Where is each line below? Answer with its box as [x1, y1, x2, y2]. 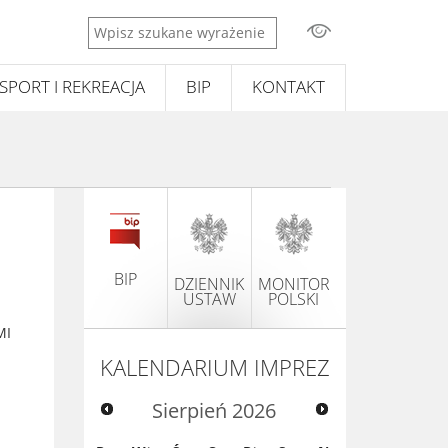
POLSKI [268, 288, 319, 310]
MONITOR [257, 273, 330, 295]
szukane [87, 36, 144, 55]
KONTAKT [252, 75, 325, 98]
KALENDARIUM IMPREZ [99, 352, 330, 382]
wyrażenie [87, 56, 157, 75]
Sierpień [152, 397, 228, 425]
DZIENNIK [174, 273, 244, 295]
